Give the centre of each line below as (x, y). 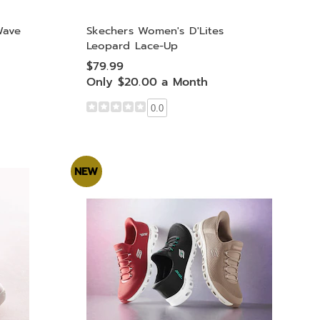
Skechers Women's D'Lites (155, 31)
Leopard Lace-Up (132, 46)
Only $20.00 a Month (147, 82)
